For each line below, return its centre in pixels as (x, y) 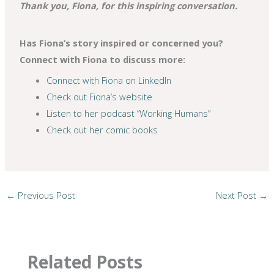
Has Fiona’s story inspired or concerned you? (122, 43)
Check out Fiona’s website (100, 97)
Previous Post (45, 195)
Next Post (238, 195)
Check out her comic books (102, 130)
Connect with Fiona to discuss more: (103, 60)
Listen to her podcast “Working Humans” (129, 113)
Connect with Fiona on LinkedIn (109, 80)
